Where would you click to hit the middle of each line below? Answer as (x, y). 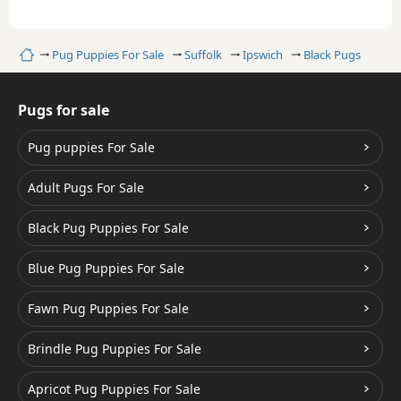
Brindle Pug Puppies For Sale (115, 348)
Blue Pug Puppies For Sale (106, 268)
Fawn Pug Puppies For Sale (108, 308)
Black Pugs (332, 54)
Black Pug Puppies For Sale (108, 227)
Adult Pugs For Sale (86, 187)
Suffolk (203, 54)
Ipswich (263, 54)
